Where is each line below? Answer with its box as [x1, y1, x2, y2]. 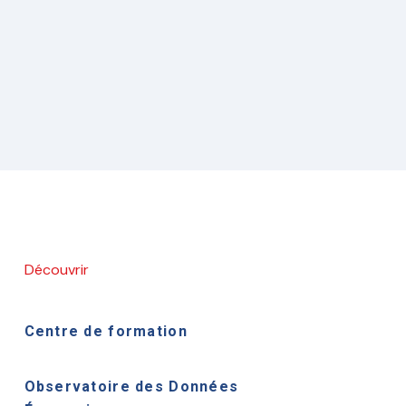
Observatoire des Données [24, 378, 239, 395]
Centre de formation [24, 323, 188, 340]
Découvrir [24, 260, 89, 279]
